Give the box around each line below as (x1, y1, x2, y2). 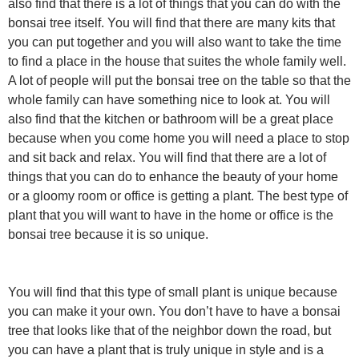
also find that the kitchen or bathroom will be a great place (8, 112, 333, 126)
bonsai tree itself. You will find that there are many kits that (8, 16, 335, 30)
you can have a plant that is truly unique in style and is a (8, 343, 324, 357)
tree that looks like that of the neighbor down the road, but (8, 324, 331, 337)
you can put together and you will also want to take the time (8, 35, 341, 49)
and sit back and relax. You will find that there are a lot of (8, 151, 326, 164)
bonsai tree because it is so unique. (8, 228, 208, 241)
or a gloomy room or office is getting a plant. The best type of (8, 189, 348, 203)
